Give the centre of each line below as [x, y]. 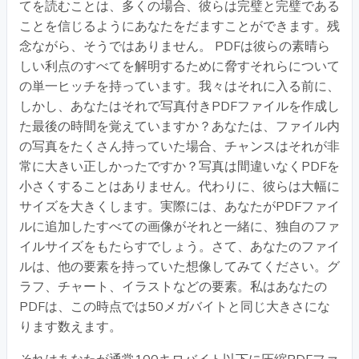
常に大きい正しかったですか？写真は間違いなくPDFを [179, 166]
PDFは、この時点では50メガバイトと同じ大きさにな [175, 307]
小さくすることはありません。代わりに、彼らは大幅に [179, 186]
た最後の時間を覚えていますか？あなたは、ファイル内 [179, 126]
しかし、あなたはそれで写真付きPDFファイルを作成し [179, 106]
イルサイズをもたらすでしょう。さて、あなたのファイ [179, 246]
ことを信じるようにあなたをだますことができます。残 [179, 26]
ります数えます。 [71, 327]
